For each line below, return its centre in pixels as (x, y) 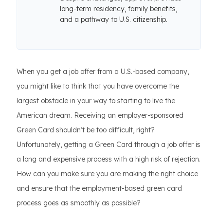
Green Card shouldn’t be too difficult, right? (86, 130)
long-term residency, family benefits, (118, 9)
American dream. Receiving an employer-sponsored (100, 115)
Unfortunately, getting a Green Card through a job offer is (109, 145)
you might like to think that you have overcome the (98, 86)
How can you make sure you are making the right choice (107, 174)
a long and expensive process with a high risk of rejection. (109, 159)
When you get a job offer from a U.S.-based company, (103, 72)
